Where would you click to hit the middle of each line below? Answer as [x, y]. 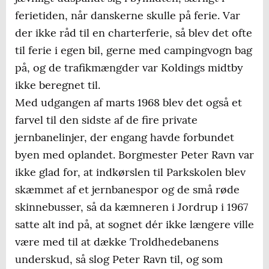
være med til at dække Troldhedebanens [117, 242]
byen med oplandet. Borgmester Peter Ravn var [134, 155]
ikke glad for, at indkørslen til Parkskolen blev [130, 172]
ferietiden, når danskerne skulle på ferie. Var [128, 16]
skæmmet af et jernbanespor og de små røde [127, 190]
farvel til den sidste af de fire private [106, 120]
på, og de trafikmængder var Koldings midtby [129, 68]
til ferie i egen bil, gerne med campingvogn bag [134, 50]
